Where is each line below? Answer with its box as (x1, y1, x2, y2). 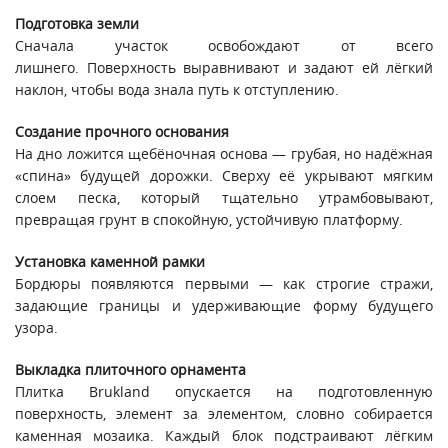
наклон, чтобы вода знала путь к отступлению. (15, 79, 339, 99)
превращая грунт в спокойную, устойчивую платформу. (15, 209, 403, 229)
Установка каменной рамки (15, 251, 205, 271)
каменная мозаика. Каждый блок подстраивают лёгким (15, 425, 433, 445)
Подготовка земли (15, 13, 139, 33)
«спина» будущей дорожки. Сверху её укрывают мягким (15, 165, 433, 185)
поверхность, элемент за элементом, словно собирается (15, 403, 433, 423)
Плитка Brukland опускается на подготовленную (15, 381, 433, 401)
